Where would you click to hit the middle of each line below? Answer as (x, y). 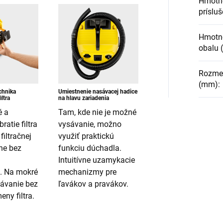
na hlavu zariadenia (84, 98)
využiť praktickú (86, 136)
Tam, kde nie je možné (98, 112)
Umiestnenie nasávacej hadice (98, 92)
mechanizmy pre (88, 172)
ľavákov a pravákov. (94, 184)
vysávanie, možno (90, 124)
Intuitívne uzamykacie (97, 160)
